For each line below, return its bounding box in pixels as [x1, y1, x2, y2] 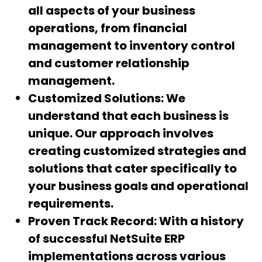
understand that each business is [28, 108, 229, 125]
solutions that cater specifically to [28, 160, 237, 177]
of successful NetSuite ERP [28, 230, 185, 247]
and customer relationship [28, 55, 189, 72]
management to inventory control [28, 37, 235, 54]
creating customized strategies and [28, 143, 246, 160]
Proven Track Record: [28, 213, 159, 230]
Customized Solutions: [28, 90, 166, 107]
